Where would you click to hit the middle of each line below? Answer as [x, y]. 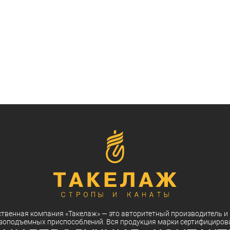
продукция [138, 222]
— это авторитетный [135, 214]
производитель [196, 214]
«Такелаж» [82, 214]
